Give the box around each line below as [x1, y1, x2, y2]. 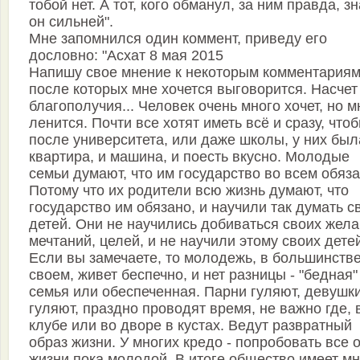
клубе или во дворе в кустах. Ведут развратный [29, 317, 352, 333]
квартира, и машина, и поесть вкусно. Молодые [29, 149, 350, 165]
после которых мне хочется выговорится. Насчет [29, 81, 358, 97]
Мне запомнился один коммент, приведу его [29, 31, 327, 47]
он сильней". [29, 14, 113, 30]
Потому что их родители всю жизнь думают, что [29, 182, 349, 198]
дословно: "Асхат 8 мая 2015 [29, 47, 223, 63]
